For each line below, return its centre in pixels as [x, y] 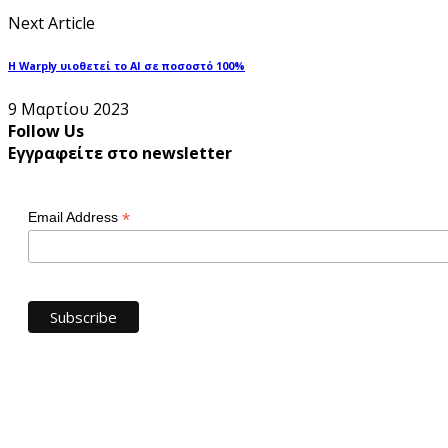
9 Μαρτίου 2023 [68, 108]
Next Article [51, 22]
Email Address [75, 216]
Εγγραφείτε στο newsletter [120, 152]
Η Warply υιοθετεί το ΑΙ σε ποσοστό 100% [126, 65]
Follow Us [46, 130]
